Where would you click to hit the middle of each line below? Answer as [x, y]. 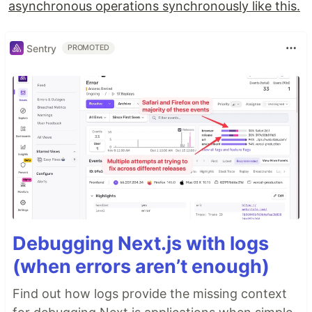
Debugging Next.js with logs [141, 244]
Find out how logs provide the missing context [150, 294]
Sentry [41, 48]
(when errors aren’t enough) [141, 267]
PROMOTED [89, 48]
